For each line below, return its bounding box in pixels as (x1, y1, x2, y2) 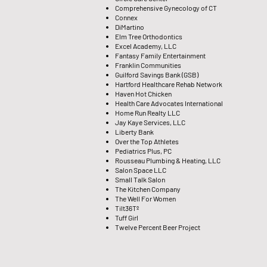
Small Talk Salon (115, 175, 165, 184)
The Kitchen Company (115, 184, 181, 193)
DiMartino (115, 22, 144, 31)
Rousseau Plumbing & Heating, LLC (115, 156, 221, 164)
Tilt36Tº (115, 203, 139, 212)
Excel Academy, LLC (115, 41, 176, 50)
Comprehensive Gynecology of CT (115, 3, 217, 12)
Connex (115, 13, 138, 21)
